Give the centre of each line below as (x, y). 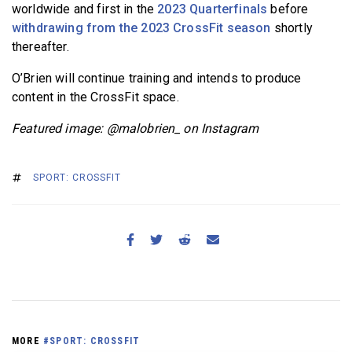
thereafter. (40, 47)
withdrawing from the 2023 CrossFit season (141, 28)
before (288, 9)
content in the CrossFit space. (95, 97)
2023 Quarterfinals (213, 9)
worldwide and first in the (85, 9)
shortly (291, 28)
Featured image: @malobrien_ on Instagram (136, 129)
